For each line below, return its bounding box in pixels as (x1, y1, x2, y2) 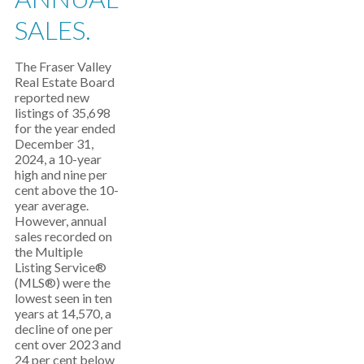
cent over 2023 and (15, 336, 121, 352)
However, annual (15, 213, 106, 228)
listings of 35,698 (15, 105, 110, 120)
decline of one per (15, 321, 113, 336)
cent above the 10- (15, 182, 119, 197)
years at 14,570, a (15, 305, 111, 321)
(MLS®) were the (15, 275, 110, 290)
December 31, (15, 136, 93, 151)
